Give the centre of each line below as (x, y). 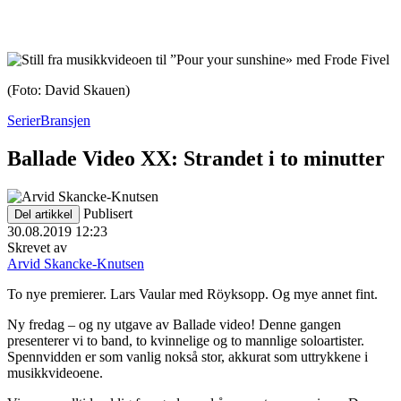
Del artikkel (43, 214)
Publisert (108, 213)
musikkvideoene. (55, 372)
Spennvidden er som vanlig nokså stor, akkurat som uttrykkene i (188, 356)
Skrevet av (37, 247)
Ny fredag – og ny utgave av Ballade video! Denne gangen (174, 324)
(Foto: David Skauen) (68, 90)
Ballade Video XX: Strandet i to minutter (196, 158)
